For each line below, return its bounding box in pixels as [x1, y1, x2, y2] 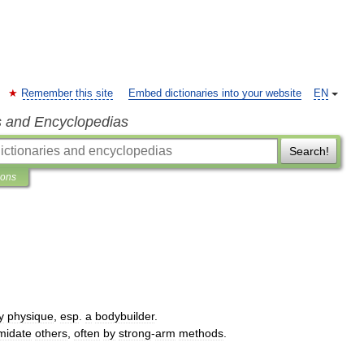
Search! [288, 145, 329, 158]
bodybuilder [95, 310, 154, 323]
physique [7, 310, 54, 323]
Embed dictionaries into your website [128, 88, 301, 99]
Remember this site [21, 88, 113, 99]
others [35, 327, 67, 340]
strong [119, 327, 151, 340]
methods [179, 327, 223, 340]
